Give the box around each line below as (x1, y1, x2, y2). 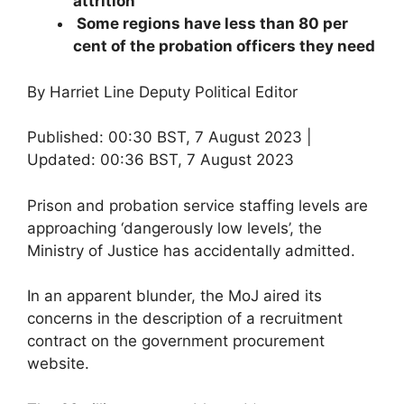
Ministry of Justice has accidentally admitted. (27, 241, 355, 260)
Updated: (27, 151, 96, 169)
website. (27, 354, 89, 372)
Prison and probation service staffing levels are (27, 196, 368, 215)
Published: (27, 128, 104, 146)
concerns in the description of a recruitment (27, 309, 343, 327)
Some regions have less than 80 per (73, 14, 348, 32)
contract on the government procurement (27, 332, 325, 350)
